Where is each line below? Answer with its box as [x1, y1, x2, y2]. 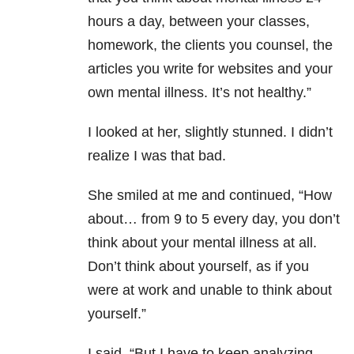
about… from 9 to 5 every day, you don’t [88, 211, 340, 228]
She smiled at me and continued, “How [88, 187, 332, 204]
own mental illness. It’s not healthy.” [88, 85, 311, 101]
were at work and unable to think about [88, 282, 332, 299]
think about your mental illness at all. [88, 235, 317, 251]
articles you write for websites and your [88, 61, 333, 77]
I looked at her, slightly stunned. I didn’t [88, 124, 333, 141]
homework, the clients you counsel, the [88, 37, 333, 54]
